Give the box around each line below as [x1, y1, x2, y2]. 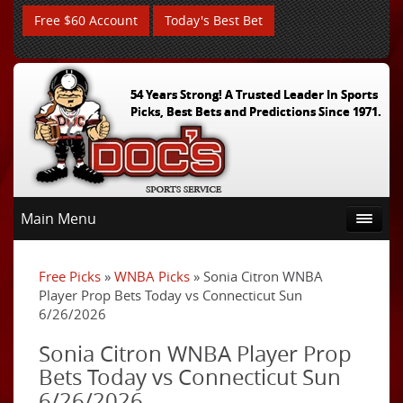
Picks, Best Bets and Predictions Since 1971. [130, 103, 381, 120]
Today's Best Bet [165, 12, 263, 29]
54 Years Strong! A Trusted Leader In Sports [130, 86, 378, 103]
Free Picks [39, 267, 101, 285]
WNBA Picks [114, 267, 190, 285]
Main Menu [21, 209, 96, 228]
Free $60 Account [34, 12, 138, 29]
